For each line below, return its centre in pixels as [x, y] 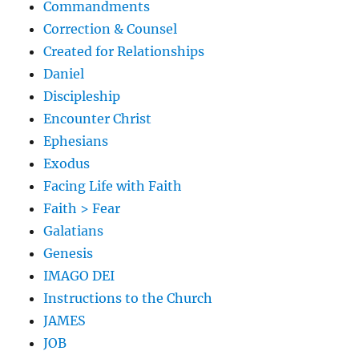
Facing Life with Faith [113, 186]
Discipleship [82, 96]
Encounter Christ [98, 118]
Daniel [64, 73]
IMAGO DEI [79, 275]
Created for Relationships [124, 51]
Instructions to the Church [128, 298]
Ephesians [76, 141]
